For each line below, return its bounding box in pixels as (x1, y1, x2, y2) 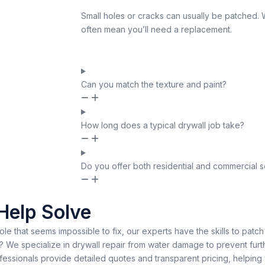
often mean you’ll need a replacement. (81, 24, 232, 34)
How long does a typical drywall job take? (81, 120, 244, 131)
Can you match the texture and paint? (81, 79, 227, 90)
